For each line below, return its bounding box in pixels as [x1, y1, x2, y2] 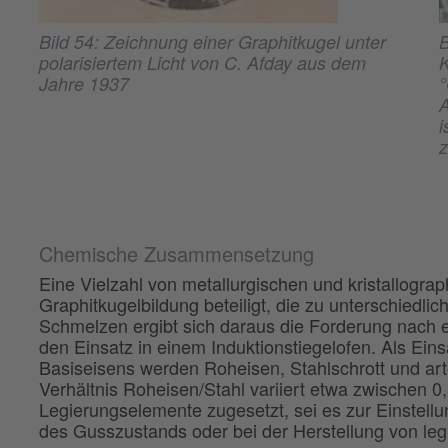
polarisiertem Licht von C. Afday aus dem [38, 50, 366, 76]
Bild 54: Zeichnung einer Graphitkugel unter [38, 29, 386, 55]
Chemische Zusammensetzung [38, 239, 314, 269]
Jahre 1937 [38, 71, 129, 97]
